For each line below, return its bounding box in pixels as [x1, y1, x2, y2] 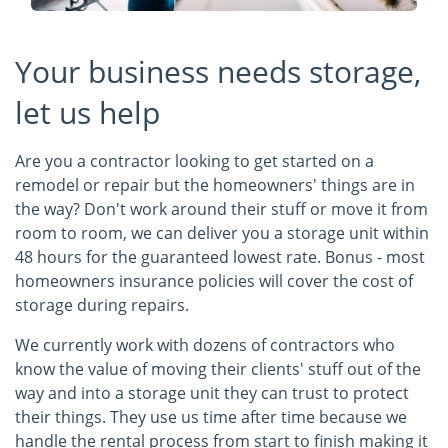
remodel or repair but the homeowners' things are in [15, 173, 415, 196]
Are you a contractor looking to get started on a [15, 149, 374, 172]
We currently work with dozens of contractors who [15, 333, 395, 356]
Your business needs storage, [15, 50, 421, 92]
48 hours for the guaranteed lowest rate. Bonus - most [15, 245, 425, 268]
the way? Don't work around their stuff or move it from [15, 197, 428, 220]
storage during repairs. [15, 293, 189, 316]
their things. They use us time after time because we [15, 405, 407, 428]
